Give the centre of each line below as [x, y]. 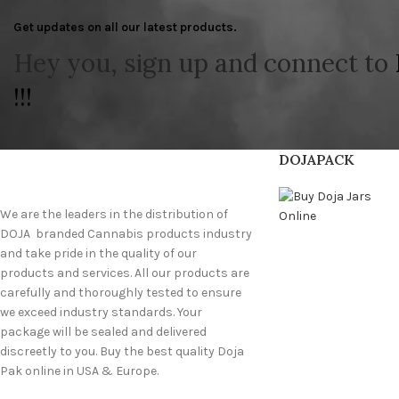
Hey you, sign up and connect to [204, 63]
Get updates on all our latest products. [125, 27]
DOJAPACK [316, 159]
